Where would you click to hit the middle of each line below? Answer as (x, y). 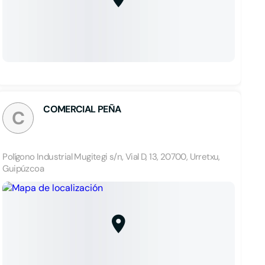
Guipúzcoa (23, 169)
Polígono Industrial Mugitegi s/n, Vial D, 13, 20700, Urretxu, (111, 157)
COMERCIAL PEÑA (82, 109)
